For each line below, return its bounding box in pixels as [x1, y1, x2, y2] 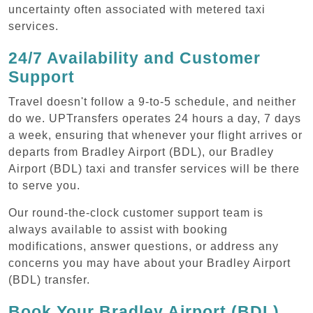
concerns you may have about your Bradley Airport [8, 256, 291, 269]
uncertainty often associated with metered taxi [8, 3, 265, 15]
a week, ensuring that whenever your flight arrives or [8, 129, 303, 141]
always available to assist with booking [8, 223, 228, 235]
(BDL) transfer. [8, 273, 90, 286]
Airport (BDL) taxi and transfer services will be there [8, 162, 300, 175]
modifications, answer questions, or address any [8, 240, 279, 252]
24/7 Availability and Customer [8, 48, 261, 67]
